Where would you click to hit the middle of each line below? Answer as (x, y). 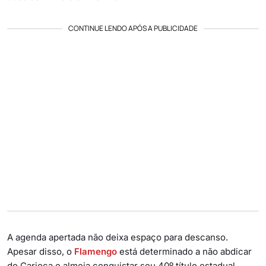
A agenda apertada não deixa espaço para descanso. (118, 237)
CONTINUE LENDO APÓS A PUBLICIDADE (133, 28)
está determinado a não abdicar (184, 251)
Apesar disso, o (41, 251)
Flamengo (96, 251)
